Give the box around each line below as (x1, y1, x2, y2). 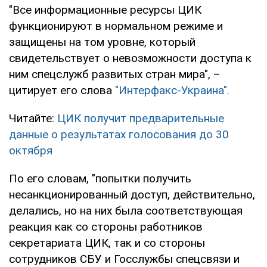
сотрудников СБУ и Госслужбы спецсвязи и (9, 252, 240, 266)
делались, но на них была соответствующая (9, 203, 243, 218)
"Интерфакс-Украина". (115, 83, 229, 97)
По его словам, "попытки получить (9, 171, 191, 185)
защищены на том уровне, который (9, 35, 195, 49)
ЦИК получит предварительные (57, 111, 224, 125)
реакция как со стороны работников (9, 219, 203, 234)
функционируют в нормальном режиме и (9, 18, 223, 33)
